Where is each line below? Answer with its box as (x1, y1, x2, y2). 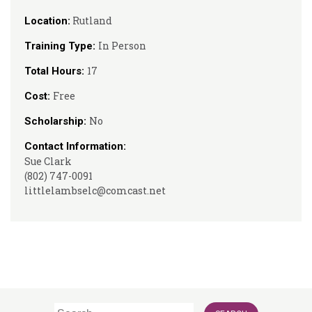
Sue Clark (24, 155, 72, 168)
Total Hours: (24, 65, 87, 77)
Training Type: (24, 40, 98, 52)
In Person (98, 39, 146, 52)
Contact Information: (24, 140, 126, 153)
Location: (24, 15, 70, 27)
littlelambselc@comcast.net (24, 184, 166, 197)
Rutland (70, 14, 112, 27)
